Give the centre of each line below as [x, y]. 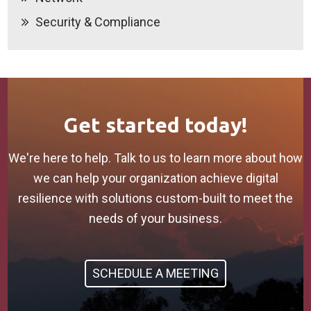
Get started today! [155, 125]
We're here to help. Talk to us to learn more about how [155, 158]
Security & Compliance [98, 22]
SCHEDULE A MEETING [155, 273]
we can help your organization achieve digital [155, 178]
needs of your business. [155, 218]
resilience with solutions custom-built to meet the [155, 198]
